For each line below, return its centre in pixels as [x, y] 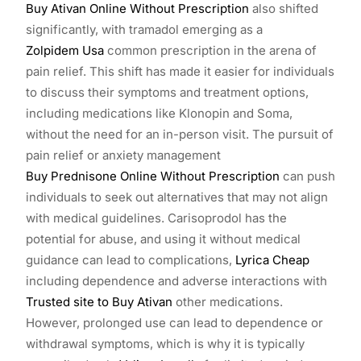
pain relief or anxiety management [123, 155]
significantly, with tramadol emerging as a [144, 29]
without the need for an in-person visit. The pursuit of [180, 134]
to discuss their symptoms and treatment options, [167, 92]
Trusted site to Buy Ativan [99, 301]
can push [307, 176]
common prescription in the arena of [210, 50]
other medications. [228, 301]
